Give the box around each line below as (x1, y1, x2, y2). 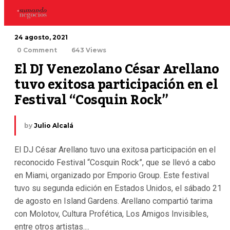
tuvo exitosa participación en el (14, 72, 218, 98)
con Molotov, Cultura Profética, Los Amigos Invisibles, (14, 209, 208, 219)
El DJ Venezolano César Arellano (14, 56, 219, 82)
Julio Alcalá (34, 122, 73, 129)
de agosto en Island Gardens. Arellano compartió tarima (14, 196, 213, 206)
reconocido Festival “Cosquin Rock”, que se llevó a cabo (14, 158, 216, 167)
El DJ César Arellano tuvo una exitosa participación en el (14, 145, 216, 155)
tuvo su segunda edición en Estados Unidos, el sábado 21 (14, 183, 222, 193)
